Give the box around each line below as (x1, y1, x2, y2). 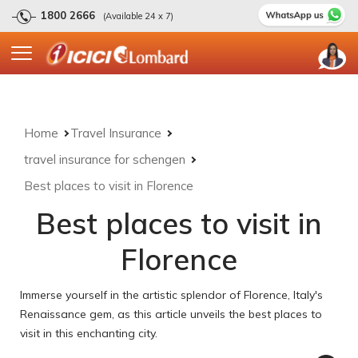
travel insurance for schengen (24, 151, 185, 167)
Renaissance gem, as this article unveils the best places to (20, 306, 322, 321)
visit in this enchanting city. (20, 325, 157, 340)
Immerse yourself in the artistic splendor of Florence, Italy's (20, 287, 323, 302)
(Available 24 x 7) (103, 10, 173, 22)
